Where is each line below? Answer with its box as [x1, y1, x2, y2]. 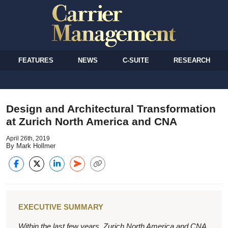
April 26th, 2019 [6, 134, 50, 142]
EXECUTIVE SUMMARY [18, 202, 103, 211]
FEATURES [18, 56, 54, 64]
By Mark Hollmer [6, 141, 55, 150]
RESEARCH [173, 56, 210, 64]
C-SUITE [122, 56, 149, 64]
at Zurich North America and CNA [6, 115, 177, 127]
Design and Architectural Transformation [6, 102, 216, 115]
